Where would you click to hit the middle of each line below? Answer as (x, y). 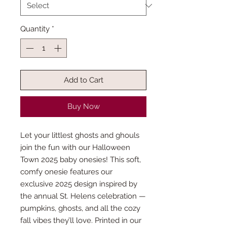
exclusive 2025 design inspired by (79, 184)
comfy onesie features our (66, 172)
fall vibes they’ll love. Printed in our (81, 221)
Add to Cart (83, 80)
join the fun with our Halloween (75, 148)
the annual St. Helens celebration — (83, 196)
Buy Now (83, 107)
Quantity (35, 29)
